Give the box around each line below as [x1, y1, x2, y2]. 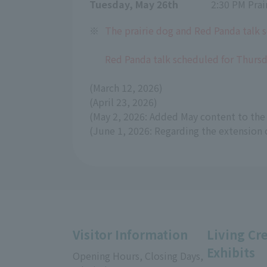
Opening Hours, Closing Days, [73, 248, 203, 263]
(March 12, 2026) [89, 80, 163, 95]
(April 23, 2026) [89, 94, 157, 109]
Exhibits [207, 243, 255, 261]
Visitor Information [73, 225, 188, 243]
